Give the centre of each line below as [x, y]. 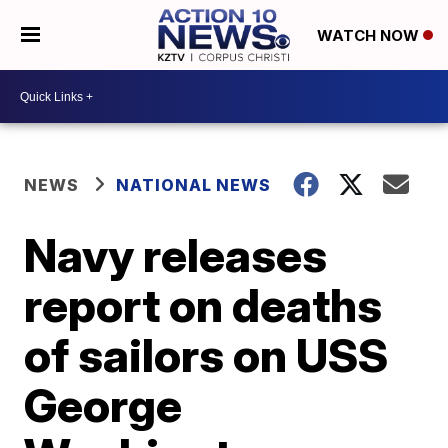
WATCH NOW [369, 36]
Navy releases [176, 255]
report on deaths [203, 305]
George [103, 405]
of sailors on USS [206, 355]
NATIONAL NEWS [194, 185]
